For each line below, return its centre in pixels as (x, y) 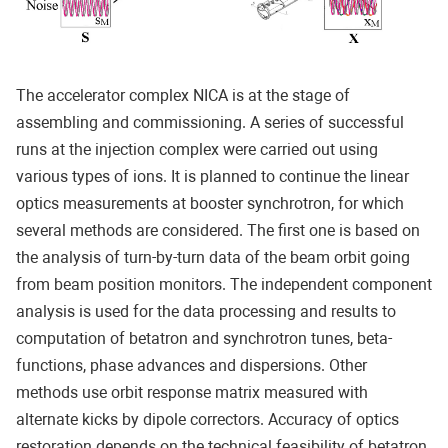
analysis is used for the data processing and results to (206, 311)
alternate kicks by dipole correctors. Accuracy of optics (207, 419)
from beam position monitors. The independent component (224, 284)
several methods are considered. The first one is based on (218, 230)
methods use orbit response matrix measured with (192, 392)
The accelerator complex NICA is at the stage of (183, 95)
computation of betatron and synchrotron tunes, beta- (204, 338)
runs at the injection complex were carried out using (197, 149)
